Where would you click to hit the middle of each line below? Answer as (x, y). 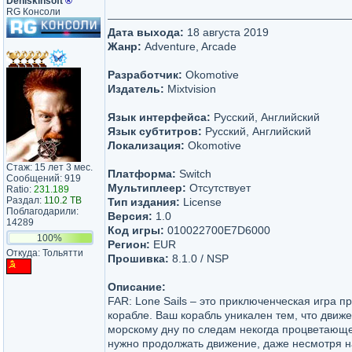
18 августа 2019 (226, 32)
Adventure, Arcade (189, 46)
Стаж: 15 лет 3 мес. (49, 167)
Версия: (130, 216)
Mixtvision (190, 89)
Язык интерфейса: (159, 117)
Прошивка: (138, 258)
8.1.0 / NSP (199, 258)
